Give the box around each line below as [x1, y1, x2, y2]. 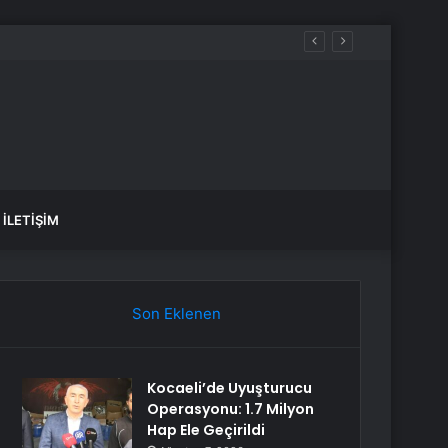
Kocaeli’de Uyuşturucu [147, 378, 313, 398]
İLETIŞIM [3, 212, 59, 228]
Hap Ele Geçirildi [147, 420, 266, 440]
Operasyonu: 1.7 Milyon [147, 399, 315, 419]
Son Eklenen [131, 304, 221, 323]
